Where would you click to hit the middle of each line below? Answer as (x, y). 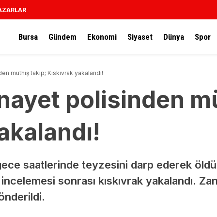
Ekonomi (102, 37)
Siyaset (140, 37)
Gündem (62, 37)
